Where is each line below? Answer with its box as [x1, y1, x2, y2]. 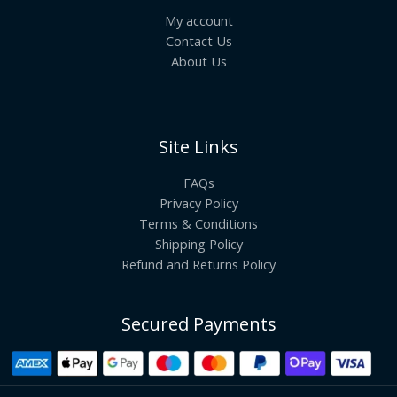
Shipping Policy [154, 235, 243, 253]
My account [164, 12, 233, 30]
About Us [170, 52, 227, 71]
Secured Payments [121, 312, 276, 337]
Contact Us [165, 32, 232, 51]
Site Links [159, 135, 238, 160]
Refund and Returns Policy [121, 255, 276, 274]
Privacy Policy [159, 194, 238, 213]
